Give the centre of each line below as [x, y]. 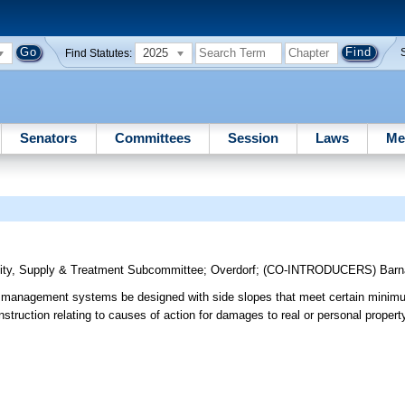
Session [253, 137]
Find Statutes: [99, 53]
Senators [49, 137]
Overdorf [234, 270]
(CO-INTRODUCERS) [322, 270]
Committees [152, 137]
